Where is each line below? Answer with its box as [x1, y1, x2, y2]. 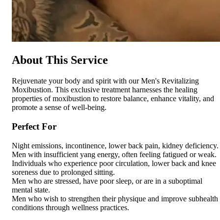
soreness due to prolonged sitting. [12, 167, 115, 176]
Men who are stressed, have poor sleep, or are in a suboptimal [12, 176, 202, 185]
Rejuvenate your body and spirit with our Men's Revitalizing [12, 77, 199, 85]
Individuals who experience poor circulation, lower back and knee [12, 159, 216, 167]
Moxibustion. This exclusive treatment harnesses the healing [12, 85, 197, 94]
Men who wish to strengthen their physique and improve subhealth [12, 194, 218, 203]
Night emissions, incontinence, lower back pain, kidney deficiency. [12, 141, 219, 150]
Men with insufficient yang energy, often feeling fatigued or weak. [12, 150, 217, 159]
